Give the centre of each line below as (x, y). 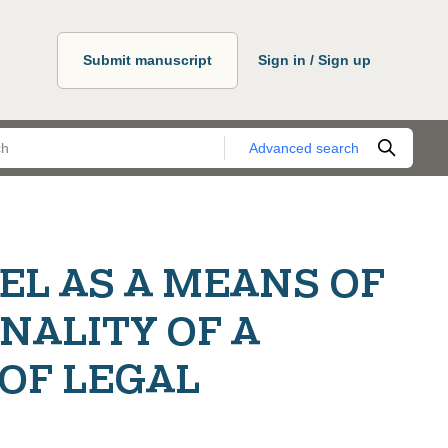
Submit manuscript (147, 59)
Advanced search (304, 147)
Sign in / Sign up (314, 59)
